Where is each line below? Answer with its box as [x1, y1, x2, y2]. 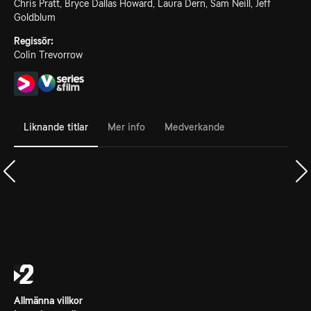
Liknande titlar [24, 121, 88, 133]
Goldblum [14, 12, 56, 23]
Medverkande [165, 121, 225, 133]
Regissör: [14, 35, 53, 47]
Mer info [108, 121, 145, 133]
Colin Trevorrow [14, 49, 83, 60]
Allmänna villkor [14, 295, 83, 306]
